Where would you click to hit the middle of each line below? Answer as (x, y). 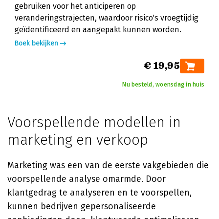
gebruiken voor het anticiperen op (75, 6)
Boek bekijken (36, 43)
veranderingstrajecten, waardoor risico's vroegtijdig (107, 18)
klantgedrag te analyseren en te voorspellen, (99, 193)
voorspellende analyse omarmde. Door (87, 179)
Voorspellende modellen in (94, 122)
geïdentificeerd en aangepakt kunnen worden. (98, 30)
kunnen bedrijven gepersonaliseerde (82, 206)
